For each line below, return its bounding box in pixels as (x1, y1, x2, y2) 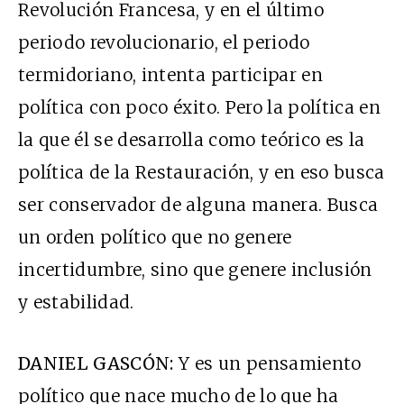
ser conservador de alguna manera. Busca (18, 194, 379, 216)
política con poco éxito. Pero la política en (18, 96, 381, 119)
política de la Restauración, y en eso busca (18, 161, 385, 184)
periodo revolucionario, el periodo (18, 32, 310, 54)
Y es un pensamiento (173, 353, 362, 375)
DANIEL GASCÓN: (18, 353, 174, 375)
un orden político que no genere (18, 226, 292, 249)
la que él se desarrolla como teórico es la (18, 129, 365, 151)
